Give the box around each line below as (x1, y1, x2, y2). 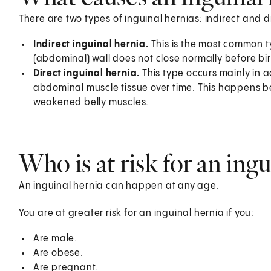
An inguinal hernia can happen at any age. (18, 180, 220, 191)
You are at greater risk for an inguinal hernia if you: (18, 207, 254, 218)
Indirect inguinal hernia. (33, 39, 151, 50)
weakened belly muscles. (33, 97, 149, 108)
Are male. (33, 233, 77, 244)
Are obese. (33, 247, 83, 258)
